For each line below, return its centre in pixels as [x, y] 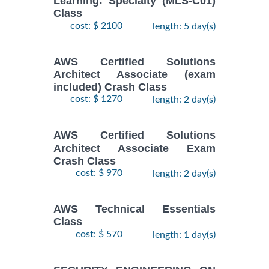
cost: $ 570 [99, 234]
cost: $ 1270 [96, 99]
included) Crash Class [110, 87]
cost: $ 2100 [96, 26]
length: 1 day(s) [184, 234]
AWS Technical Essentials [134, 209]
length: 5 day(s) [184, 26]
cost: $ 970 [99, 173]
